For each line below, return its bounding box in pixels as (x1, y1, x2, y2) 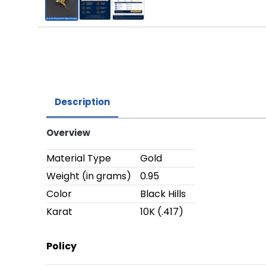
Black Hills (140, 186, 186, 201)
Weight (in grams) (46, 169, 131, 183)
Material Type (46, 151, 111, 165)
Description (55, 95, 110, 108)
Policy (46, 239, 77, 253)
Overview (46, 126, 90, 139)
